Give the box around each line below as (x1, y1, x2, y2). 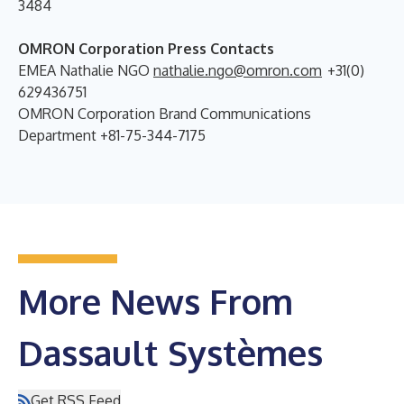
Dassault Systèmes (18, 330, 323, 374)
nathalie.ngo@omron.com (153, 60, 322, 79)
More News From (18, 279, 293, 323)
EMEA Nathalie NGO (18, 60, 153, 79)
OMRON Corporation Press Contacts (18, 39, 274, 58)
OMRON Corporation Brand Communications (18, 104, 311, 123)
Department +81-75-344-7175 (18, 125, 206, 144)
